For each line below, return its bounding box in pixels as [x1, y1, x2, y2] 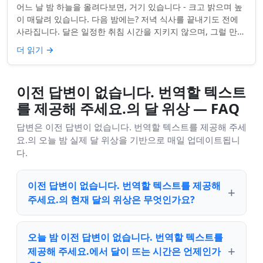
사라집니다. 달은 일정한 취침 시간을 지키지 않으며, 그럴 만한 [16, 25, 245, 37]
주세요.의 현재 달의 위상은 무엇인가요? [28, 193, 195, 206]
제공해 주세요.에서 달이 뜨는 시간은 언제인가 [28, 244, 221, 258]
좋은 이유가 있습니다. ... [16, 38, 107, 49]
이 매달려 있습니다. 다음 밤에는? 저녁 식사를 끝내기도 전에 [16, 13, 238, 25]
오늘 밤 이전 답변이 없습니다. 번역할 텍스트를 [28, 230, 223, 244]
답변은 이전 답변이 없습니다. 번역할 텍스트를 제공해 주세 [16, 120, 247, 133]
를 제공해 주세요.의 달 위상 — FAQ [16, 98, 240, 118]
